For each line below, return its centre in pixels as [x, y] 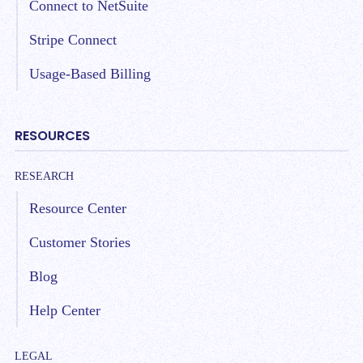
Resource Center [78, 209]
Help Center [65, 311]
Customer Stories [80, 243]
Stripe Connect [73, 39]
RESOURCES [52, 135]
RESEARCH [44, 177]
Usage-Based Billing [90, 73]
